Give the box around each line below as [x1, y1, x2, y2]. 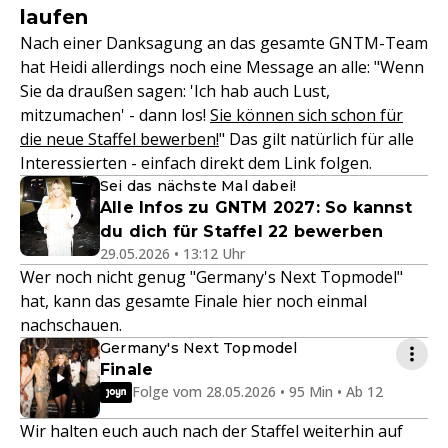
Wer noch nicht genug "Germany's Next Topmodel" [20, 265, 403, 288]
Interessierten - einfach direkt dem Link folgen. [20, 151, 372, 174]
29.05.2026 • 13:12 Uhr [100, 243, 245, 263]
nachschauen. [20, 313, 122, 336]
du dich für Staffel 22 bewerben [100, 221, 384, 241]
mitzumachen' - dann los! [20, 103, 210, 126]
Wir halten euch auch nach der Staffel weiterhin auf [20, 419, 403, 442]
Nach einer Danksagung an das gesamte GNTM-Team [20, 31, 428, 54]
